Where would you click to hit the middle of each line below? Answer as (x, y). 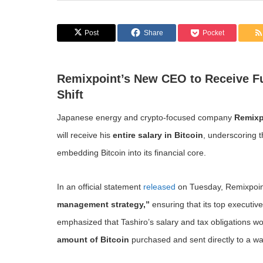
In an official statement (100, 187)
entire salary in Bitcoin (158, 135)
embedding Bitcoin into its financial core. (131, 153)
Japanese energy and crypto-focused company (146, 117)
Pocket (213, 33)
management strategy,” (103, 204)
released (159, 187)
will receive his (85, 135)
